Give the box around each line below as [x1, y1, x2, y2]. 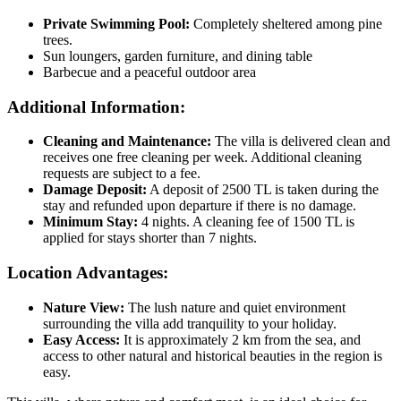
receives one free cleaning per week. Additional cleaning [43, 149, 362, 166]
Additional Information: [7, 97, 185, 116]
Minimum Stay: [43, 214, 138, 230]
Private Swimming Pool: [43, 15, 190, 31]
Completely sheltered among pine [190, 15, 382, 31]
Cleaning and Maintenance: [43, 133, 211, 149]
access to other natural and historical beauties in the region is [43, 347, 382, 363]
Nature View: [43, 299, 124, 315]
